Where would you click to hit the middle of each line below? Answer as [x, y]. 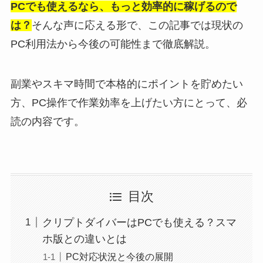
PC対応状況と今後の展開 [119, 256]
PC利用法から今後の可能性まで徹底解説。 [113, 44]
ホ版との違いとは [84, 239]
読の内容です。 [47, 121]
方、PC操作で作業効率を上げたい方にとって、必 [129, 102]
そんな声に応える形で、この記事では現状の [137, 25]
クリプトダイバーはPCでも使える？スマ [139, 222]
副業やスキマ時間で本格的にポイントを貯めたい [127, 84]
